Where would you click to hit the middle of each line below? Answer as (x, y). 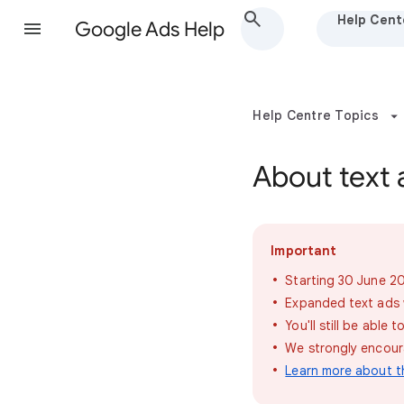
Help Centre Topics (316, 115)
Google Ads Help (150, 29)
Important (304, 251)
